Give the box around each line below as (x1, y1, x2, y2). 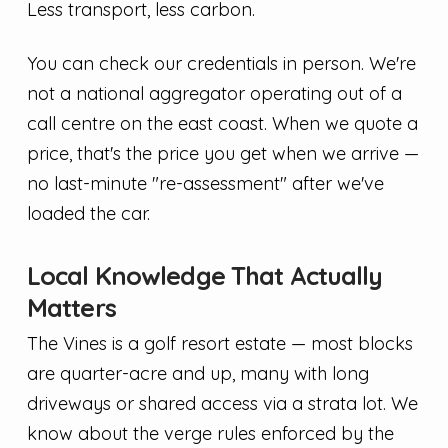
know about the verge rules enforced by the (26, 422, 394, 446)
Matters (26, 292, 116, 324)
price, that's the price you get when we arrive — (26, 141, 419, 165)
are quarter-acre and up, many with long (26, 362, 369, 386)
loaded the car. (26, 201, 150, 225)
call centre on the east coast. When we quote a (26, 111, 418, 135)
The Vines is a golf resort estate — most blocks (26, 332, 413, 356)
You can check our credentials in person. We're (26, 51, 416, 75)
